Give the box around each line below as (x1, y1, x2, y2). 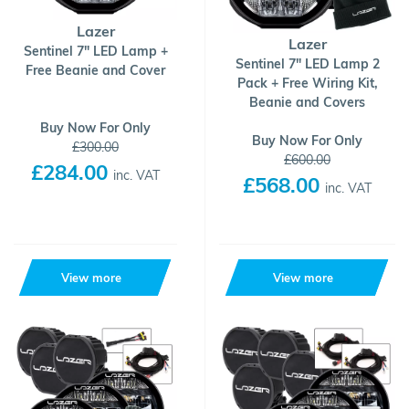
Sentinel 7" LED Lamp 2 (235, 56, 380, 72)
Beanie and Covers (249, 94, 365, 110)
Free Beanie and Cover (26, 62, 165, 79)
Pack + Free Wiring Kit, (236, 75, 378, 91)
